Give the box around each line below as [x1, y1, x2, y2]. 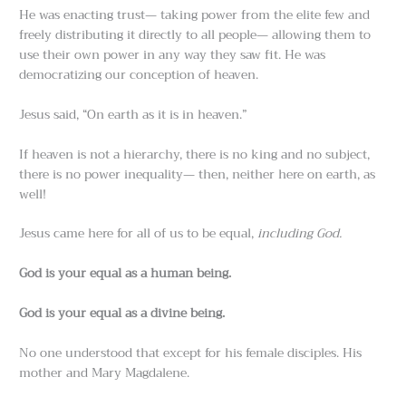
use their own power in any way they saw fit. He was [19, 43, 326, 65]
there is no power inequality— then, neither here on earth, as [19, 163, 376, 185]
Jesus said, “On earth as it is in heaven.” [19, 103, 247, 125]
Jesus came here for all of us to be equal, [19, 223, 258, 245]
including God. [257, 223, 343, 245]
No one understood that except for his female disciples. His [19, 343, 362, 363]
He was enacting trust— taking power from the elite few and [19, 4, 371, 25]
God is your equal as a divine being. [19, 303, 226, 324]
